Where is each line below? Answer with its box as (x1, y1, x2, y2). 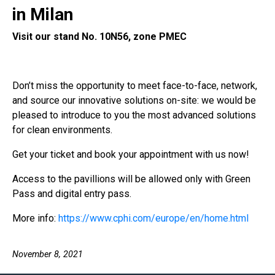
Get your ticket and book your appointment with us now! (12, 148, 249, 160)
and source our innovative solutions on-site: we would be (12, 94, 256, 106)
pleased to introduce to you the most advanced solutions (12, 109, 256, 121)
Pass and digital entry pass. (12, 187, 131, 199)
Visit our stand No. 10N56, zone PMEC (12, 30, 187, 42)
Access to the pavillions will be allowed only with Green (12, 172, 250, 185)
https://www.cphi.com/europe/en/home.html (58, 212, 249, 224)
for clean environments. (12, 123, 112, 136)
